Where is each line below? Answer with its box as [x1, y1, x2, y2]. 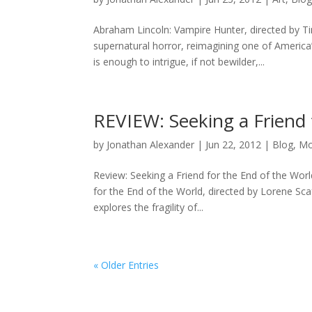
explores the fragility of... [93, 201, 204, 214]
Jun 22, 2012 [205, 138, 262, 152]
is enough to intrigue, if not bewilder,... [93, 55, 265, 69]
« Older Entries [93, 258, 159, 272]
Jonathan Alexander [107, 138, 195, 152]
